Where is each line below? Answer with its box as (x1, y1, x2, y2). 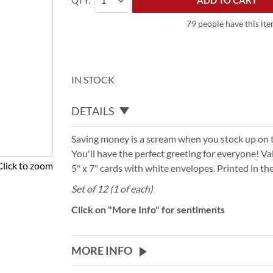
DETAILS (71, 104, 115, 118)
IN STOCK (71, 74, 115, 85)
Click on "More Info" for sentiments (71, 203, 225, 215)
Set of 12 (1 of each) (71, 182, 154, 194)
